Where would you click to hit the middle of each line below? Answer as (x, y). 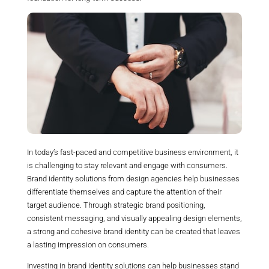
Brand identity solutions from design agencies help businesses (133, 178)
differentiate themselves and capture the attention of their (124, 192)
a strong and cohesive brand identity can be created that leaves (133, 231)
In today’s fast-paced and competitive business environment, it (132, 152)
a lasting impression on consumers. (88, 244)
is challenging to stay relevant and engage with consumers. (127, 165)
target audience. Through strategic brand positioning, (116, 205)
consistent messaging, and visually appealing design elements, (134, 218)
